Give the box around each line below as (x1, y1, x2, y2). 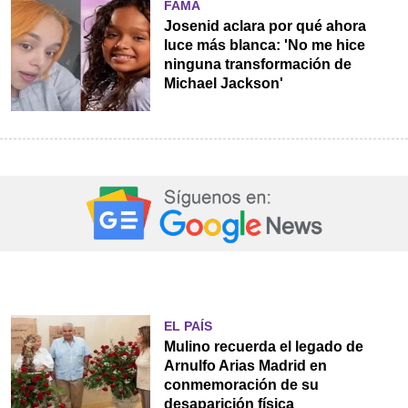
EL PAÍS (163, 318, 212, 333)
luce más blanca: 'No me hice (163, 37, 365, 54)
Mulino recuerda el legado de (163, 338, 363, 354)
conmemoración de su (163, 376, 319, 393)
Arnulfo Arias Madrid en (163, 357, 327, 373)
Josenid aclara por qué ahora (163, 18, 366, 35)
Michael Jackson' (163, 76, 283, 92)
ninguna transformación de (163, 56, 352, 73)
